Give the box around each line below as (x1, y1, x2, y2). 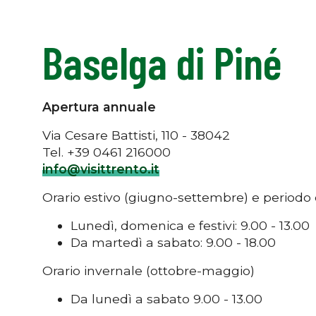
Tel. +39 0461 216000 (42, 144, 171, 159)
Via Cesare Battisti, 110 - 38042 (42, 127, 233, 142)
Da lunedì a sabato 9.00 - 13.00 (71, 291, 262, 306)
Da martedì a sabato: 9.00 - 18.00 (71, 234, 276, 250)
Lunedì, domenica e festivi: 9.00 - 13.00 (71, 217, 310, 233)
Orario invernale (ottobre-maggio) (42, 262, 258, 278)
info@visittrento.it (42, 161, 159, 176)
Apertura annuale (42, 99, 156, 114)
